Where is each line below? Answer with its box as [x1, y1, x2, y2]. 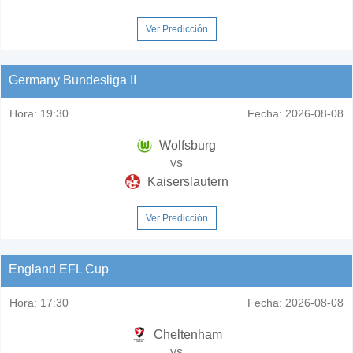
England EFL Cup [9, 262, 109, 276]
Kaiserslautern [143, 174, 229, 188]
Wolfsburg [156, 138, 216, 152]
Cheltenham [150, 327, 222, 341]
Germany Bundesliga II [9, 72, 136, 87]
